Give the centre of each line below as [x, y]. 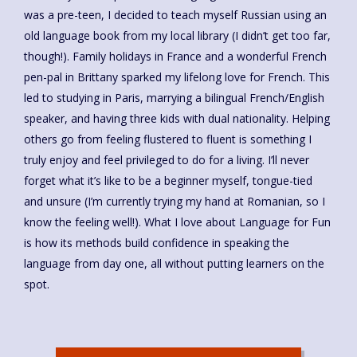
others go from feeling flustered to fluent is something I [168, 139]
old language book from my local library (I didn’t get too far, [177, 35]
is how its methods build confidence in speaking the [157, 242]
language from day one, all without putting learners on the [174, 263]
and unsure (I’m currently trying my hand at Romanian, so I [175, 201]
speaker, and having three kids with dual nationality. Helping [177, 118]
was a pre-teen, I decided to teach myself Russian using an [175, 14]
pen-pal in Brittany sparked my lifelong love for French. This [177, 76]
